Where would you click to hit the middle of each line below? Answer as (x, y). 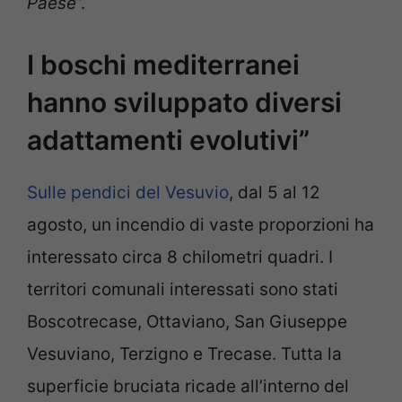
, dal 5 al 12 (275, 192)
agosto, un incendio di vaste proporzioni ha (201, 224)
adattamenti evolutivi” (168, 140)
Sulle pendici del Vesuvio (128, 192)
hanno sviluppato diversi (184, 102)
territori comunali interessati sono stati (183, 289)
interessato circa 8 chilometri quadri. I (180, 257)
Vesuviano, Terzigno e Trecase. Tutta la (184, 354)
